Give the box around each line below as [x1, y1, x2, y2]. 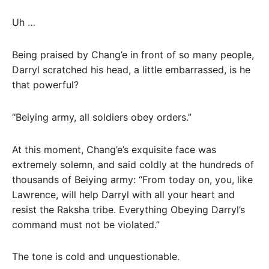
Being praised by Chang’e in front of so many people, [12, 49, 254, 61]
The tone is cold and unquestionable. [12, 250, 180, 263]
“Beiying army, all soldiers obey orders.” [12, 110, 192, 123]
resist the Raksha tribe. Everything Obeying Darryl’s [12, 203, 245, 216]
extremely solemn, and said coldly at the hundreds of [12, 158, 254, 171]
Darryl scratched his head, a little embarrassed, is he [12, 64, 250, 76]
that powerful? [12, 79, 79, 91]
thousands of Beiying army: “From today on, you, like [12, 173, 253, 186]
